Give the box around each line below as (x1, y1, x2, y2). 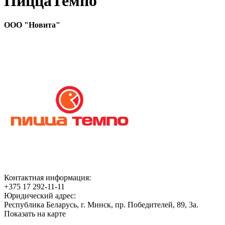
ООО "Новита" (4, 21, 60, 30)
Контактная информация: (4, 173, 91, 182)
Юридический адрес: (4, 191, 76, 200)
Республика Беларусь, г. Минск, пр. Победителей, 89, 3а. (4, 200, 198, 209)
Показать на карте (4, 209, 66, 218)
